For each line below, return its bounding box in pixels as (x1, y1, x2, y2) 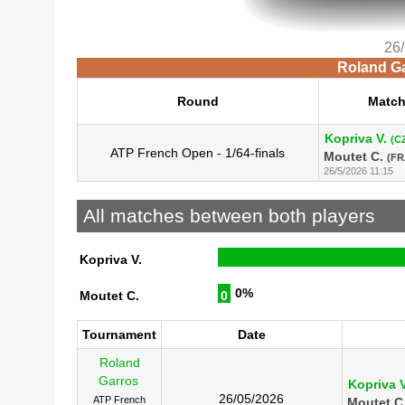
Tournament (81, 326, 156, 342)
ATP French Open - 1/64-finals (110, 145, 286, 160)
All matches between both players (82, 205, 375, 227)
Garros (99, 372, 139, 388)
